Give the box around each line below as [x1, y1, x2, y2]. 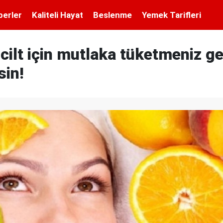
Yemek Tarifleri [141, 9, 201, 20]
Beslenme [93, 9, 132, 20]
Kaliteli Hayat [31, 9, 83, 20]
